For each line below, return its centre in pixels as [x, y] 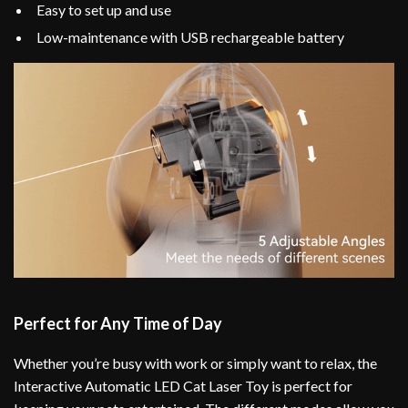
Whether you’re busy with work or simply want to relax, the [195, 362]
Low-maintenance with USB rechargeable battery [190, 37]
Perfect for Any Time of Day [118, 323]
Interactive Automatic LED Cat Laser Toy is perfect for [183, 385]
